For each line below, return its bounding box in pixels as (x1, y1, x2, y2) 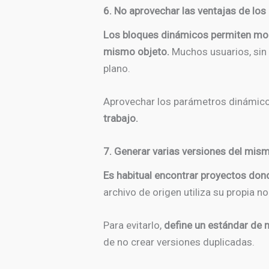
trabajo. (103, 112, 138, 124)
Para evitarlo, (103, 219, 164, 232)
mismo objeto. (103, 45, 169, 58)
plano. (103, 62, 130, 74)
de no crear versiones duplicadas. (103, 236, 255, 249)
